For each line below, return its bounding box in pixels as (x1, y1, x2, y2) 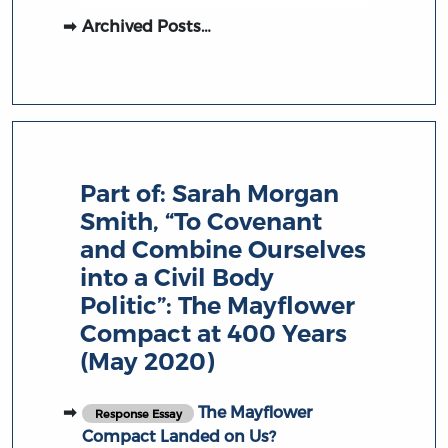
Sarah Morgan (172, 178, 340, 208)
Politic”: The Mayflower (80, 290, 356, 320)
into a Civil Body (80, 262, 275, 292)
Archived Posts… (81, 16, 211, 36)
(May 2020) (80, 346, 216, 376)
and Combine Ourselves (80, 234, 367, 264)
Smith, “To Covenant (80, 206, 323, 236)
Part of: (80, 178, 173, 208)
